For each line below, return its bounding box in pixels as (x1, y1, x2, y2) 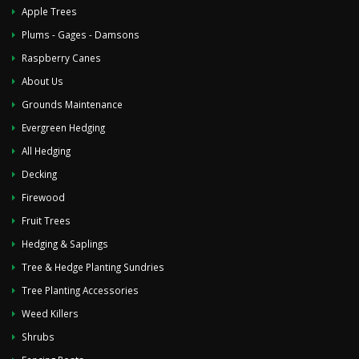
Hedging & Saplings (22, 237, 108, 250)
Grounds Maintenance (22, 98, 123, 111)
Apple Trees (22, 5, 77, 18)
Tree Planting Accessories (22, 284, 139, 296)
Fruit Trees (22, 214, 71, 227)
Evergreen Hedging (22, 121, 105, 134)
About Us (22, 75, 63, 87)
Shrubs (22, 330, 54, 343)
